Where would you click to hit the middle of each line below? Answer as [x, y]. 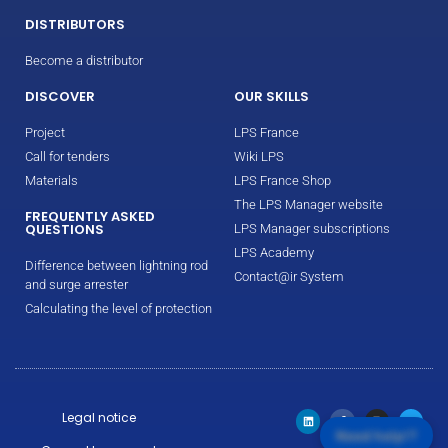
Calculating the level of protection [118, 309]
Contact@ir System [289, 277]
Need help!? [376, 435]
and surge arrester [76, 285]
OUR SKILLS [271, 97]
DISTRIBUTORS [75, 25]
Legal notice [98, 418]
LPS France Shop [282, 181]
